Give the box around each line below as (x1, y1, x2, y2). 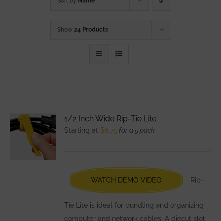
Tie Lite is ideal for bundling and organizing (64, 201, 204, 209)
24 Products (74, 26, 108, 33)
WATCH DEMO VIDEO (91, 176, 162, 184)
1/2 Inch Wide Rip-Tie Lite (64, 113, 157, 123)
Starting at (64, 126, 101, 134)
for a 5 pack (117, 126, 155, 134)
